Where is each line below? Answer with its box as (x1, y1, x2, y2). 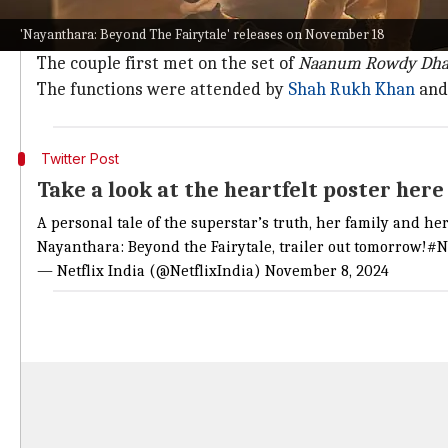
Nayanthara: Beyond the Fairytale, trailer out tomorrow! (37, 238, 427, 256)
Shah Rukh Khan (288, 79, 415, 100)
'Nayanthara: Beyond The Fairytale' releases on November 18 (20, 26, 385, 43)
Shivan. (37, 27, 92, 48)
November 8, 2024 (265, 262, 389, 280)
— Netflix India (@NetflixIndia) (37, 262, 265, 280)
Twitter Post (40, 150, 119, 167)
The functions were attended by (37, 79, 288, 100)
